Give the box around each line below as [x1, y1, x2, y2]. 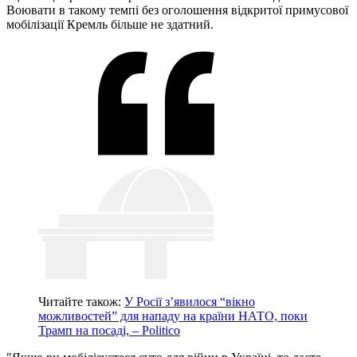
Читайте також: [38, 295, 124, 309]
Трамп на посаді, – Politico [38, 324, 180, 338]
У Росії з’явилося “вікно [124, 295, 255, 309]
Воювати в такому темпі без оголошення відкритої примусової [6, 3, 348, 18]
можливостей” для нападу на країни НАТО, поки [38, 309, 308, 324]
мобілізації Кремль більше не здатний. [6, 18, 214, 32]
